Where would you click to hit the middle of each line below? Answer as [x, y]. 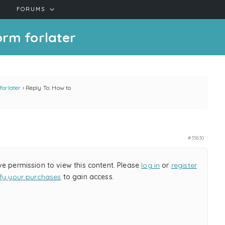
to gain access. [87, 177]
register [184, 165]
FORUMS [31, 9]
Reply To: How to [48, 88]
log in [151, 165]
